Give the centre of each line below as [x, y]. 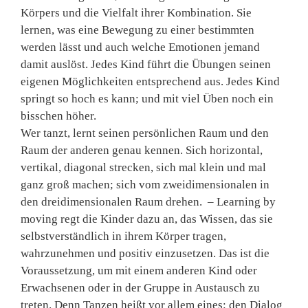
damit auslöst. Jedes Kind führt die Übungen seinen [146, 65]
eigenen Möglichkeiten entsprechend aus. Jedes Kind [150, 82]
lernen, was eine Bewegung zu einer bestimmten [137, 30]
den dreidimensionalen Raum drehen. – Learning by [148, 202]
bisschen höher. [58, 116]
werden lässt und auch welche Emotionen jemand [140, 47]
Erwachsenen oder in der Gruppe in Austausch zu [140, 288]
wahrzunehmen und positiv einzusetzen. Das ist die [145, 254]
